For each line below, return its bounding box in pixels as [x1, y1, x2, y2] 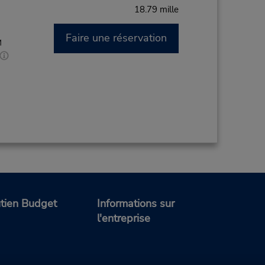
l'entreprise [97, 211, 150, 226]
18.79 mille [134, 4, 179, 15]
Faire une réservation [65, 31, 167, 45]
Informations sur [97, 196, 174, 211]
